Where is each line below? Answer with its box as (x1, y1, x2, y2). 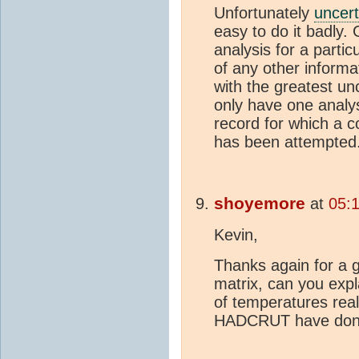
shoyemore (214, 194, 305, 214)
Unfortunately (214, 4, 314, 22)
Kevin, (214, 226, 258, 244)
